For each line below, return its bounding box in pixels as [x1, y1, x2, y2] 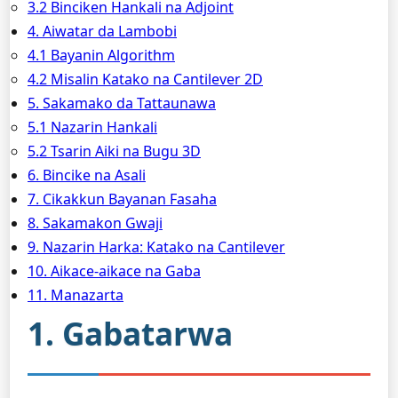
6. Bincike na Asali [28, 165, 146, 185]
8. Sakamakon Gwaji [28, 213, 163, 233]
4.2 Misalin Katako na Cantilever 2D [28, 69, 263, 89]
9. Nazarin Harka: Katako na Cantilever [28, 237, 285, 257]
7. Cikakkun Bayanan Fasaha [28, 189, 217, 209]
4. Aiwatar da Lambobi [28, 21, 177, 41]
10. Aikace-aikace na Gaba [28, 261, 201, 281]
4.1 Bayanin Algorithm [28, 45, 175, 65]
